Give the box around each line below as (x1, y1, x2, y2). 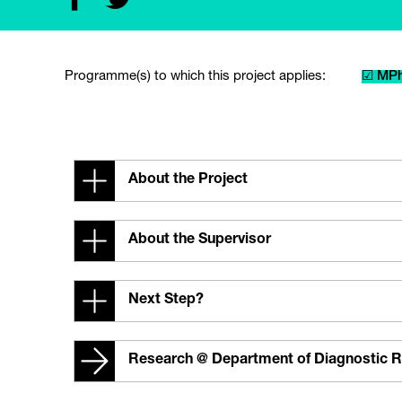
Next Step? (128, 293, 204, 308)
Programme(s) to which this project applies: (65, 70, 326, 83)
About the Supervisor (128, 233, 271, 248)
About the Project (128, 173, 248, 188)
